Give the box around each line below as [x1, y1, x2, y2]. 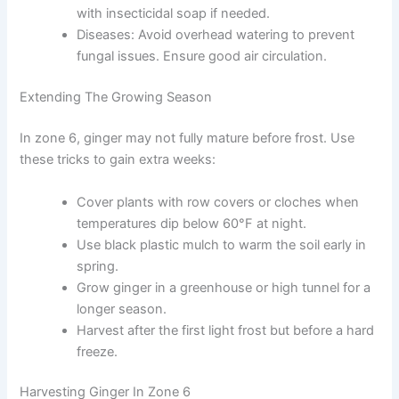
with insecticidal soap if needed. [77, 5, 271, 22]
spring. [77, 257, 119, 274]
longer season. [77, 300, 167, 317]
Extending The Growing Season [20, 89, 213, 106]
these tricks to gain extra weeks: [20, 151, 216, 168]
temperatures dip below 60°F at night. [77, 215, 307, 232]
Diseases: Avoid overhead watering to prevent [77, 27, 355, 44]
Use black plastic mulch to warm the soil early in [77, 236, 367, 253]
